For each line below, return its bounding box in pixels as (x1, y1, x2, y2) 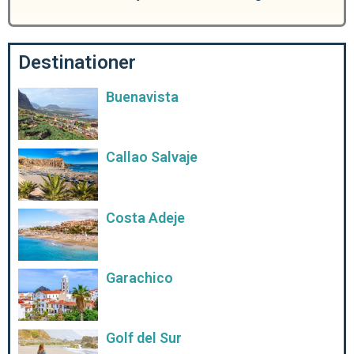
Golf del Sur (105, 330, 182, 347)
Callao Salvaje (105, 149, 198, 166)
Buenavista (105, 88, 179, 106)
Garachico (105, 269, 173, 287)
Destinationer (18, 51, 136, 74)
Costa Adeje (105, 209, 185, 226)
